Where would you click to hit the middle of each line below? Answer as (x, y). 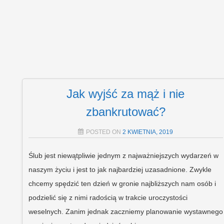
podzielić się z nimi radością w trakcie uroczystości (108, 198)
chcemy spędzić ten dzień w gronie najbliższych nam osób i (122, 184)
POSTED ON (104, 132)
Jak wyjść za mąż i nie (126, 94)
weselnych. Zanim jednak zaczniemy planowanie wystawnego (125, 212)
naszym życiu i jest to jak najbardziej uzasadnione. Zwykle (120, 170)
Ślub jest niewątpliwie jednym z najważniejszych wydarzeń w (123, 156)
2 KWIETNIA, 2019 (148, 132)
